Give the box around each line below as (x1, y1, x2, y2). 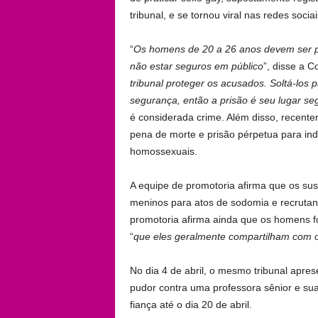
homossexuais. (129, 146, 197, 158)
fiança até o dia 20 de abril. (129, 299, 252, 311)
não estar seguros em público (129, 60, 263, 72)
